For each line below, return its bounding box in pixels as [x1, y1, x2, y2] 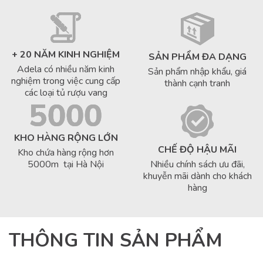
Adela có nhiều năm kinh [17, 62, 114, 76]
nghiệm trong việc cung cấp [11, 74, 120, 87]
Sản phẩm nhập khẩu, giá [148, 65, 247, 78]
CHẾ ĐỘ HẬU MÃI [158, 143, 237, 156]
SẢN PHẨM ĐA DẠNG [148, 50, 247, 63]
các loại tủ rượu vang [24, 86, 107, 99]
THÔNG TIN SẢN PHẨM [9, 227, 222, 253]
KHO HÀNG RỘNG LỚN [14, 131, 118, 144]
